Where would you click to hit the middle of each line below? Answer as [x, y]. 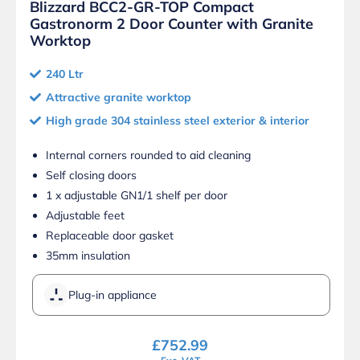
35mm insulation [88, 256]
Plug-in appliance [112, 295]
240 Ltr [65, 74]
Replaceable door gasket [110, 236]
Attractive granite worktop [119, 98]
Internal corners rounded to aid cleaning [148, 155]
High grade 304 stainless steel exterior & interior [178, 121]
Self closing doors [91, 176]
